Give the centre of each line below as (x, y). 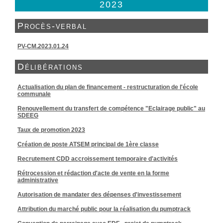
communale (34, 94)
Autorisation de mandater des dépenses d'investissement (99, 195)
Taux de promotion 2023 (51, 130)
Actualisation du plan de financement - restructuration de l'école (108, 87)
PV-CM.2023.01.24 (43, 46)
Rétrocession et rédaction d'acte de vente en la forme (93, 173)
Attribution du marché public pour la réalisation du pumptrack (104, 209)
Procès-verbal (52, 26)
